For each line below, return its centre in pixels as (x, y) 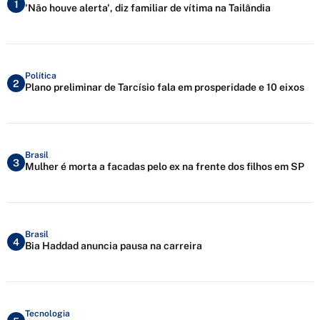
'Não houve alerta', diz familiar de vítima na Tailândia (148, 8)
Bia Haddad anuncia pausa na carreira (114, 246)
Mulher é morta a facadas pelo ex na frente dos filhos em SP (165, 167)
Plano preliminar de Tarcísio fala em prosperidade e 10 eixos (165, 87)
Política (41, 76)
